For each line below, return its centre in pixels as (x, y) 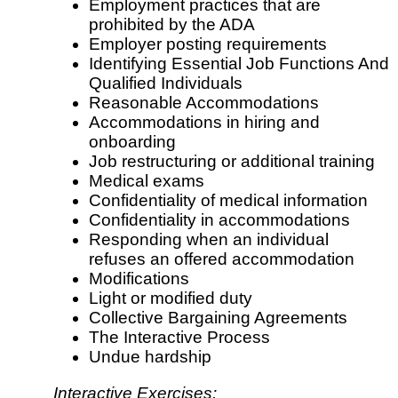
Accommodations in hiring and (204, 123)
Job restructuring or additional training (232, 162)
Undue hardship (150, 357)
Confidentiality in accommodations (219, 220)
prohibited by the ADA (172, 25)
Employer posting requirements (208, 44)
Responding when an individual (209, 240)
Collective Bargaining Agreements (218, 318)
